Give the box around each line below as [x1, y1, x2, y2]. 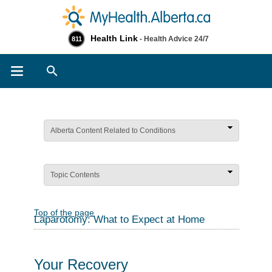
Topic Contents [50, 171, 100, 179]
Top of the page [34, 208, 94, 217]
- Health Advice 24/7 [138, 35, 209, 43]
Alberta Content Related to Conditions [50, 126, 175, 135]
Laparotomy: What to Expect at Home [34, 214, 205, 225]
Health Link [90, 33, 138, 43]
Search [74, 64, 100, 73]
